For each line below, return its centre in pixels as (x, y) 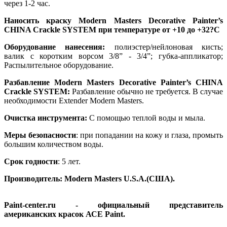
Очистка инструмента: (46, 118)
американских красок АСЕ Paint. (65, 214)
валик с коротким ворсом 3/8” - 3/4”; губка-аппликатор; (113, 56)
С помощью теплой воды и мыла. (146, 118)
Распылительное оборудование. (59, 65)
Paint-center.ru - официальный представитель (113, 205)
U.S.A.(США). (149, 179)
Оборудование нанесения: (55, 47)
